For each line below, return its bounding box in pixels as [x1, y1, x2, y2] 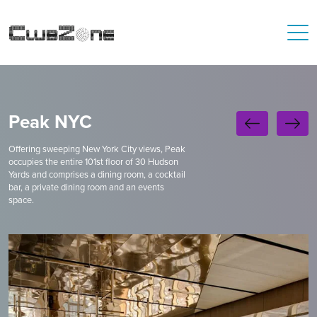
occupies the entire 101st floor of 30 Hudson [8, 155, 178, 168]
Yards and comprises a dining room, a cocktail [8, 168, 185, 180]
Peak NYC [8, 108, 92, 135]
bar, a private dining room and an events [8, 180, 164, 193]
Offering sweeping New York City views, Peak [8, 142, 185, 155]
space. [8, 193, 34, 206]
